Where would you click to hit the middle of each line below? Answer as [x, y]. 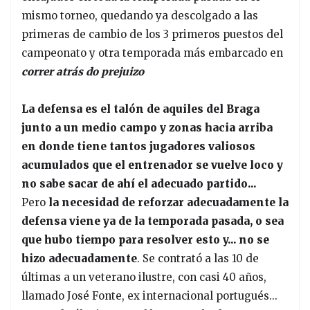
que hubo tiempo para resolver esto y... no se [145, 239]
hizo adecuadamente [79, 258]
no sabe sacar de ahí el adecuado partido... [139, 183]
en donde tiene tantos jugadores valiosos [138, 146]
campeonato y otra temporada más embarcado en [152, 53]
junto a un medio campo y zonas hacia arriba [147, 127]
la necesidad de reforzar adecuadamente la [168, 202]
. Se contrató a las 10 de [198, 258]
